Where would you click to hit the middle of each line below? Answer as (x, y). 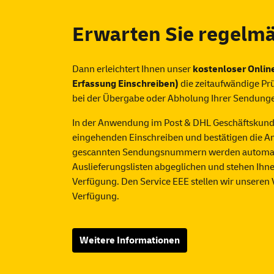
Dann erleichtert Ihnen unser (132, 69)
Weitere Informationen (130, 240)
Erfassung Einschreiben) (125, 84)
